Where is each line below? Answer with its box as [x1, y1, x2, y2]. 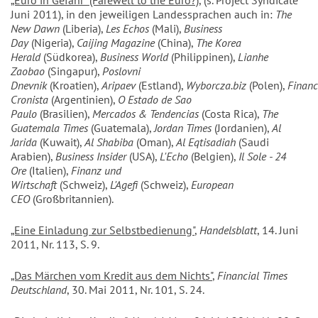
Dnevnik [11, 78, 50, 93]
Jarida [11, 135, 37, 150]
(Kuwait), [37, 135, 84, 150]
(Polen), [249, 78, 287, 93]
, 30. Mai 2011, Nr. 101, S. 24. [67, 283, 204, 297]
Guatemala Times [11, 121, 88, 136]
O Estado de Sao [118, 92, 192, 107]
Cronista [11, 92, 51, 107]
